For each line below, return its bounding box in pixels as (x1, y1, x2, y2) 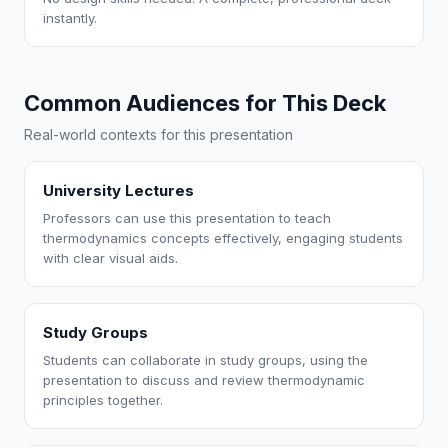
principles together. (43, 392, 163, 408)
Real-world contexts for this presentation (24, 126, 293, 143)
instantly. (43, 10, 97, 26)
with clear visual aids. (43, 250, 178, 266)
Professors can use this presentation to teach (43, 210, 331, 226)
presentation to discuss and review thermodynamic (43, 372, 365, 388)
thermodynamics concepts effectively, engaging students (43, 230, 403, 246)
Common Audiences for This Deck (24, 90, 386, 116)
